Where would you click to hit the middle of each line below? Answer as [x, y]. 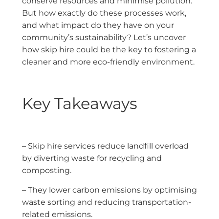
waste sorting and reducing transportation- [107, 202]
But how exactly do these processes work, [104, 13]
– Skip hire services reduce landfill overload [105, 146]
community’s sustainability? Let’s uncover [104, 37]
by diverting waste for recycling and [92, 158]
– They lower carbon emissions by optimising [109, 190]
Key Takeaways [80, 103]
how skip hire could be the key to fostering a [109, 50]
